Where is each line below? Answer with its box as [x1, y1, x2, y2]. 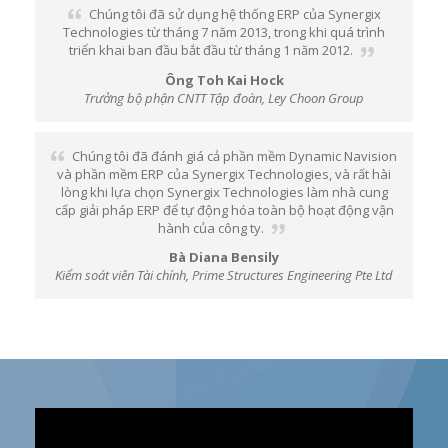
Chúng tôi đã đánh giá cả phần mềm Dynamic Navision [72, 146, 397, 165]
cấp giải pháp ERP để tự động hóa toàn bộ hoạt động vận [54, 200, 394, 219]
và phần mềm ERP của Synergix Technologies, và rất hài [57, 164, 391, 183]
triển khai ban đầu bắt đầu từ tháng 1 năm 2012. [69, 41, 353, 60]
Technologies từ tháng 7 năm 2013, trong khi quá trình [63, 23, 385, 42]
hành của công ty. [158, 218, 264, 237]
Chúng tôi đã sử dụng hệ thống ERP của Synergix [88, 5, 381, 24]
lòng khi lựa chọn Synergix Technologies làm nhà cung [60, 182, 388, 201]
